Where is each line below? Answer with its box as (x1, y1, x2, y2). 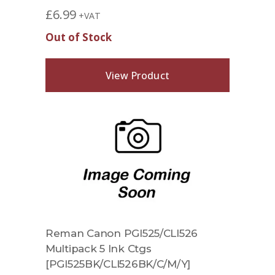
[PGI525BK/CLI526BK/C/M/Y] (45, 258, 191, 270)
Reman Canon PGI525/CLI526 (45, 227, 198, 239)
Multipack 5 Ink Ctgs (45, 242, 152, 255)
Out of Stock (45, 30, 112, 44)
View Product (105, 68, 170, 82)
